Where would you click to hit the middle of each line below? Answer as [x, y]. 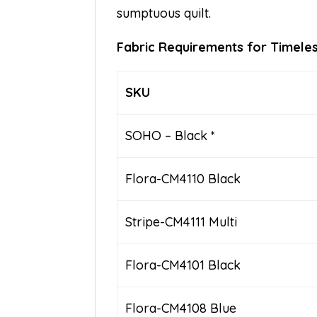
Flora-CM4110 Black [183, 179]
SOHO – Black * [170, 136]
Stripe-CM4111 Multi [181, 222]
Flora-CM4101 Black [183, 265]
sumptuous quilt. [164, 13]
